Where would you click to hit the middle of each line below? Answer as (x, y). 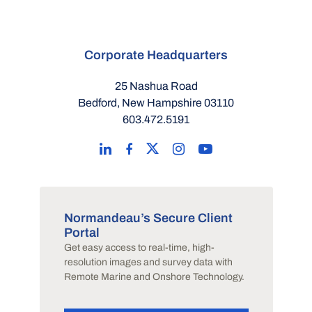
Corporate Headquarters (156, 55)
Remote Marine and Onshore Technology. (154, 276)
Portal (81, 232)
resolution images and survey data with (148, 262)
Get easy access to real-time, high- (139, 247)
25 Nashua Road (156, 86)
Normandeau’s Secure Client (148, 218)
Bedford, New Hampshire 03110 (156, 103)
